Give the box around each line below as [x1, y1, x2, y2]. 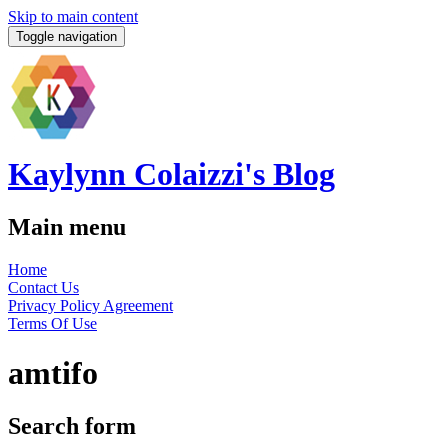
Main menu [8, 214, 126, 241]
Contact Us [8, 279, 79, 297]
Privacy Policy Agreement [8, 297, 173, 315]
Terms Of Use [8, 315, 97, 333]
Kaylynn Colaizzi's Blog [8, 156, 335, 192]
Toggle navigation [16, 29, 117, 44]
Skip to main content [8, 8, 138, 25]
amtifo [8, 354, 98, 391]
